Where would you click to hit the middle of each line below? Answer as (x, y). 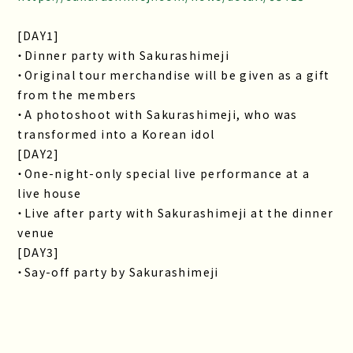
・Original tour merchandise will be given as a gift (174, 75)
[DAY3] (39, 252)
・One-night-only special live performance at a (164, 173)
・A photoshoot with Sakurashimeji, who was (158, 114)
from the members (77, 95)
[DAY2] (39, 154)
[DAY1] (39, 35)
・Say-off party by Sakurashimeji (118, 272)
